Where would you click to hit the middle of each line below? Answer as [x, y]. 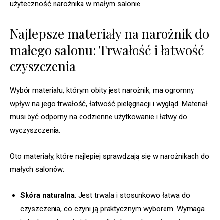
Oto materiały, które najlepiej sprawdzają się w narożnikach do [110, 156]
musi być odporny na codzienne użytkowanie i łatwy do [98, 117]
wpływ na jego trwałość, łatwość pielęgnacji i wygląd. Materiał [109, 104]
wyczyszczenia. [35, 130]
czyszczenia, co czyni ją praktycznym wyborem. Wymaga [112, 209]
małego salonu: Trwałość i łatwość [107, 50]
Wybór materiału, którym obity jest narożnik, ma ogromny [102, 91]
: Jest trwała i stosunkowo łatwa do [132, 196]
